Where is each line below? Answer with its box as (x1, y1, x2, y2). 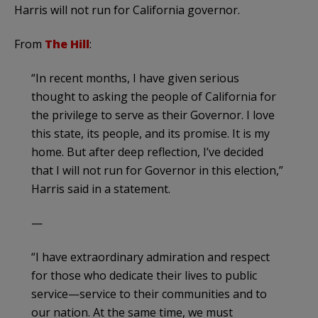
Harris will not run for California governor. (14, 2, 240, 18)
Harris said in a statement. (31, 181, 170, 197)
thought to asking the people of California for (31, 89, 276, 105)
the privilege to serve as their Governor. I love (31, 107, 275, 124)
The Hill (45, 36, 89, 53)
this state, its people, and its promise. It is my (31, 126, 270, 142)
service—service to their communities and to (31, 286, 267, 302)
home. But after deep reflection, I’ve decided (31, 144, 263, 160)
